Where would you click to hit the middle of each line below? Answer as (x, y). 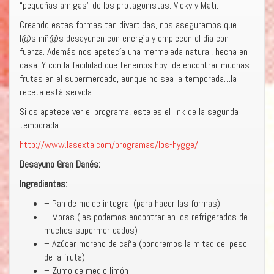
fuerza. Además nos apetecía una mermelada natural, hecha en (134, 52)
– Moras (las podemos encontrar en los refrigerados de (146, 217)
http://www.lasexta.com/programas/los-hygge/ (109, 145)
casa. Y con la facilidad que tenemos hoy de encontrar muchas (135, 65)
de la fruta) (65, 257)
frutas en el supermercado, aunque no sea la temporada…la (128, 79)
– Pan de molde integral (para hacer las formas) (132, 204)
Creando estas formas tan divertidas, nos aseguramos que (128, 25)
